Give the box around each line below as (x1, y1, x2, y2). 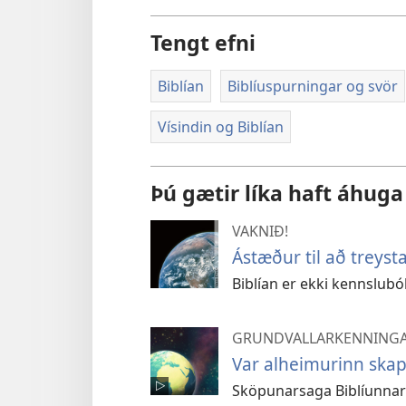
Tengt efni (150, 27, 256, 57)
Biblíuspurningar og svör (227, 75, 398, 96)
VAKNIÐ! (232, 220, 288, 241)
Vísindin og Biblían (158, 117, 284, 138)
